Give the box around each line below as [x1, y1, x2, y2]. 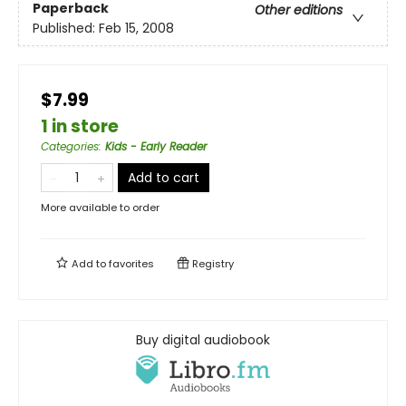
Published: [33, 19, 99, 38]
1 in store [41, 113, 119, 139]
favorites [109, 256, 154, 271]
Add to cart [128, 168, 199, 187]
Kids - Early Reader [105, 138, 207, 154]
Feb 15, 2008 [99, 19, 174, 38]
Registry [189, 256, 234, 271]
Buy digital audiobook [136, 330, 270, 349]
